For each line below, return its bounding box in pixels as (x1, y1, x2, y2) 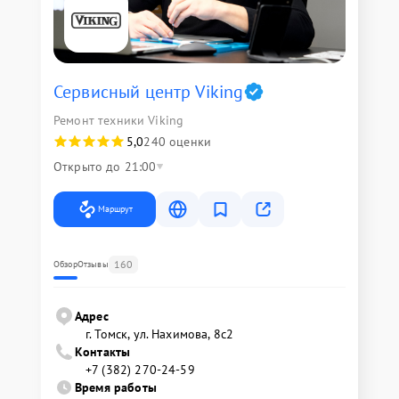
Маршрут (98, 203, 133, 215)
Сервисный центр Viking (53, 80, 244, 103)
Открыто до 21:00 (53, 159, 157, 175)
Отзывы (77, 258, 109, 270)
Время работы (75, 379, 157, 395)
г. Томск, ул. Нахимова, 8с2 (85, 326, 234, 342)
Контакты (75, 344, 131, 360)
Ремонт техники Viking (53, 112, 184, 128)
